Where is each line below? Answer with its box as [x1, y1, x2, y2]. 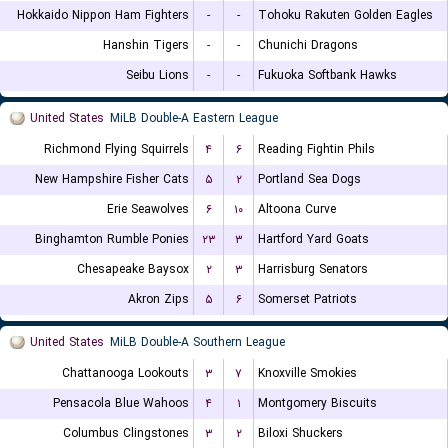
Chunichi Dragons [258, 36, 358, 55]
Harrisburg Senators [258, 260, 368, 279]
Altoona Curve [258, 200, 336, 219]
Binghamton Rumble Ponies [35, 230, 189, 249]
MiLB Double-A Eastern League [110, 109, 278, 128]
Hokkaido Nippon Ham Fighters [17, 6, 189, 25]
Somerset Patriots [258, 290, 357, 309]
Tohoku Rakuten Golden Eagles [258, 6, 433, 25]
